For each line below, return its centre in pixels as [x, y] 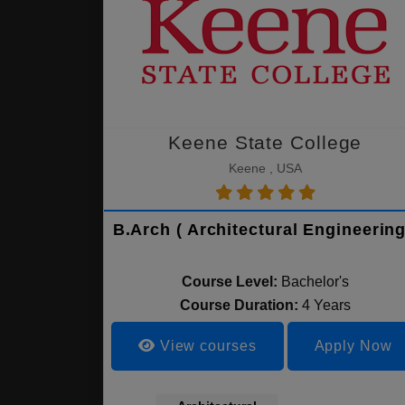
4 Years [326, 305]
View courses [206, 346]
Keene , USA [265, 168]
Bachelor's [315, 282]
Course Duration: [240, 305]
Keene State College [265, 142]
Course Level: [229, 282]
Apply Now [353, 346]
